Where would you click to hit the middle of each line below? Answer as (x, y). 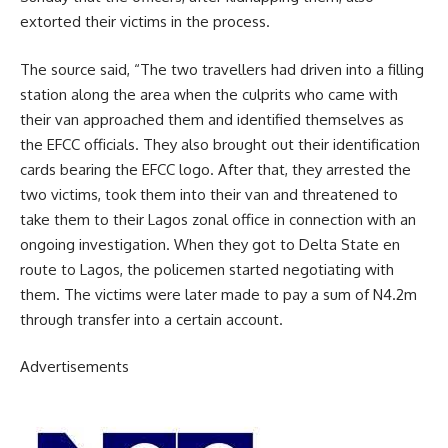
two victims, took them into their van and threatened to (209, 194)
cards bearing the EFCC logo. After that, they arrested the (215, 169)
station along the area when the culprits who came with (209, 94)
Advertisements (74, 367)
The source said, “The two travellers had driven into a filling (222, 69)
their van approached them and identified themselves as (212, 119)
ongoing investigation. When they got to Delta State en (210, 244)
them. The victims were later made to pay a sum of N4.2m (218, 294)
